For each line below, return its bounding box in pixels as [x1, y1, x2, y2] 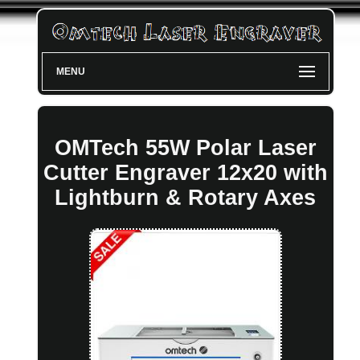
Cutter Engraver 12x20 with [43, 160, 328, 185]
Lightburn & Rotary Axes [55, 185, 317, 210]
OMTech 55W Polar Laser [54, 135, 317, 160]
